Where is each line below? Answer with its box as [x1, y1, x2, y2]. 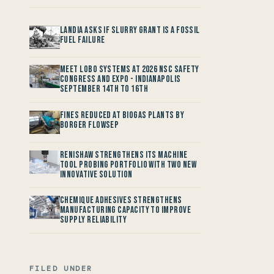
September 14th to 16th [60, 83, 149, 95]
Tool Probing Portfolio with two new [60, 158, 196, 171]
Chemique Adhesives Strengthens [60, 194, 182, 207]
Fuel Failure [60, 34, 105, 46]
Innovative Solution [60, 168, 133, 180]
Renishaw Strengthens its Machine [60, 149, 188, 161]
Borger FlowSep [60, 119, 119, 131]
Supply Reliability [60, 214, 127, 226]
